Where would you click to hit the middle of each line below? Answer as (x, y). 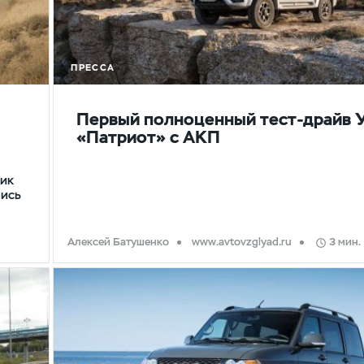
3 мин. (345, 241)
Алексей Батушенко (118, 241)
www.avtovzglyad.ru (241, 241)
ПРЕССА (93, 68)
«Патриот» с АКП (149, 137)
